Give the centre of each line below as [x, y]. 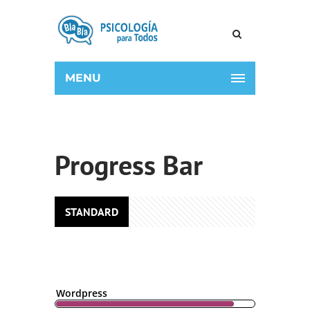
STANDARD [92, 212]
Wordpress [82, 293]
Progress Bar [129, 165]
